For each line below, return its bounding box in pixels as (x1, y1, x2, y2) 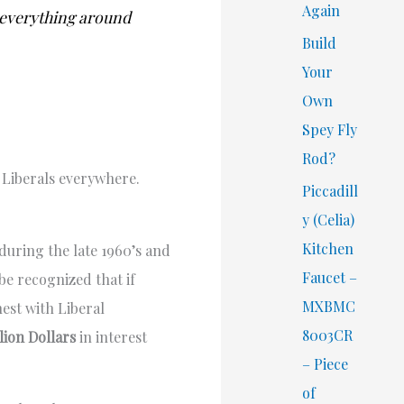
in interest (76, 326, 147, 346)
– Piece (302, 353, 349, 373)
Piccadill (302, 180, 359, 200)
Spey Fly (302, 119, 358, 139)
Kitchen (302, 238, 354, 258)
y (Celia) (302, 209, 355, 229)
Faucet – (302, 267, 358, 287)
